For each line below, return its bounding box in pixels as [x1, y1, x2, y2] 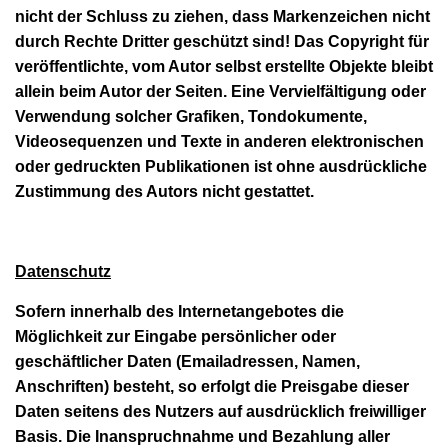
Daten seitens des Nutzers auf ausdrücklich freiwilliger [15, 402, 426, 420]
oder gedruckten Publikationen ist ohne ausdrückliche [15, 157, 427, 175]
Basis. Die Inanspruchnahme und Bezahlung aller [15, 427, 390, 445]
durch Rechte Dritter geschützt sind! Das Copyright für [15, 32, 429, 50]
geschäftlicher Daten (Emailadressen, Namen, [15, 352, 360, 370]
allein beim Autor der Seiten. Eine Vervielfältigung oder [15, 82, 426, 100]
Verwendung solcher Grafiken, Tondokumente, [15, 107, 367, 125]
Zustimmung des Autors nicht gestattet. [15, 182, 314, 200]
